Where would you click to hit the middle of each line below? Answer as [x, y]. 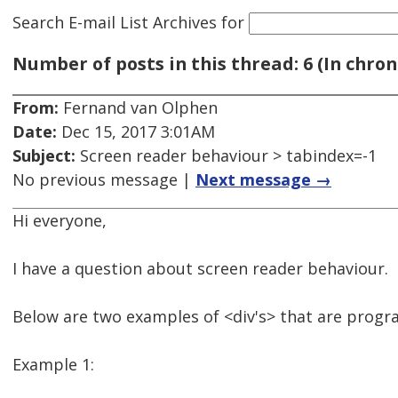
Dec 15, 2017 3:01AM [136, 132]
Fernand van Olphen [138, 108]
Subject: [44, 156]
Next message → [263, 180]
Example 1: [53, 365]
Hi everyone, [60, 221]
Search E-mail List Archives [115, 22]
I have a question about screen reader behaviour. [200, 269]
